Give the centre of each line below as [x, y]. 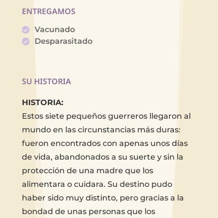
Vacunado [54, 29]
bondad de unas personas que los [88, 211]
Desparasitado [63, 41]
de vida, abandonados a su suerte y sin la [102, 157]
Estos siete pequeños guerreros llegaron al [106, 116]
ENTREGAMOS [48, 11]
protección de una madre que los [87, 170]
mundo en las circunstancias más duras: [101, 129]
